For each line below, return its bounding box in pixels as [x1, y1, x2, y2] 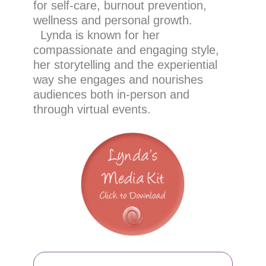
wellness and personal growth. [33, 14, 192, 27]
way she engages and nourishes [33, 73, 203, 86]
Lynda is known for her [33, 28, 160, 42]
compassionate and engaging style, [33, 43, 219, 56]
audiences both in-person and [33, 88, 189, 101]
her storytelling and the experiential [33, 58, 217, 71]
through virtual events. [33, 103, 151, 116]
